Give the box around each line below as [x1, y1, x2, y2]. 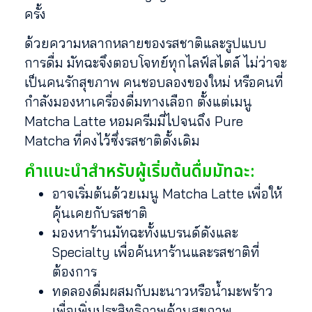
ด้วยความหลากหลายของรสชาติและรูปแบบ [24, 35, 267, 52]
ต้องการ [52, 263, 97, 280]
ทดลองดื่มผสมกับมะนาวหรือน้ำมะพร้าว [52, 282, 273, 299]
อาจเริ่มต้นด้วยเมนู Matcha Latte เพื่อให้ [52, 185, 282, 202]
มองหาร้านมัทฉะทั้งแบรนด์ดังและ [52, 224, 238, 241]
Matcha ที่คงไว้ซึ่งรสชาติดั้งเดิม [24, 132, 200, 150]
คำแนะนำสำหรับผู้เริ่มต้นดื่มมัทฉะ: [24, 159, 255, 185]
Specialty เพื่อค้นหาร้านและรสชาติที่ [52, 243, 260, 260]
